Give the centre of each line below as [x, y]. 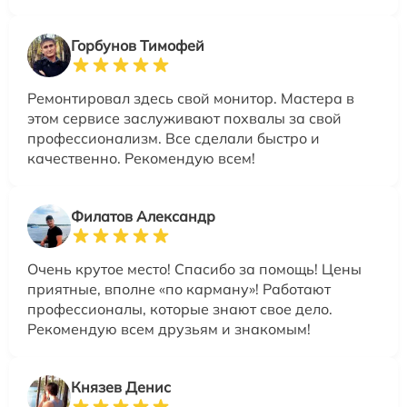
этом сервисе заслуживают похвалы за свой [184, 118]
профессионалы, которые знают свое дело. [180, 308]
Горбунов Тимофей [138, 45]
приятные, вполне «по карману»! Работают [179, 288]
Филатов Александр [143, 216]
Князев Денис [121, 387]
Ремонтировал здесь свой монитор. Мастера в [191, 98]
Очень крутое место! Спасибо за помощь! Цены [194, 268]
